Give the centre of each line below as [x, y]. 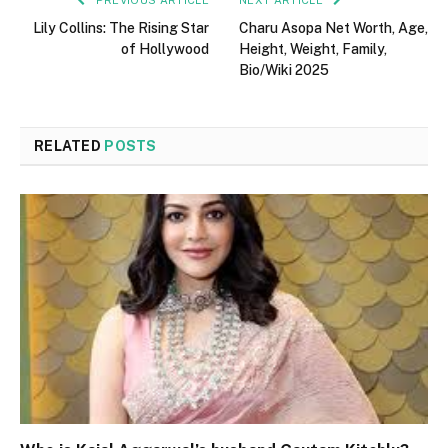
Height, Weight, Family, [313, 49]
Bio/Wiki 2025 [284, 70]
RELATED [69, 146]
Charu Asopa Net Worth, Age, [333, 28]
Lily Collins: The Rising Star [121, 28]
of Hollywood [165, 49]
